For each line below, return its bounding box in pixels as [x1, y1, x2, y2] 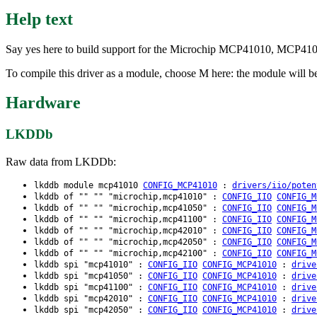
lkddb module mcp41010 [34, 180, 143, 191]
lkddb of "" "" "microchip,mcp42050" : [34, 237, 222, 248]
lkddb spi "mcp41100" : [34, 282, 148, 293]
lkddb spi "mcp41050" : [34, 271, 148, 282]
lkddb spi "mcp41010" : [34, 260, 148, 270]
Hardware [6, 93, 81, 113]
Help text [6, 9, 73, 28]
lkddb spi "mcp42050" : [34, 305, 148, 316]
